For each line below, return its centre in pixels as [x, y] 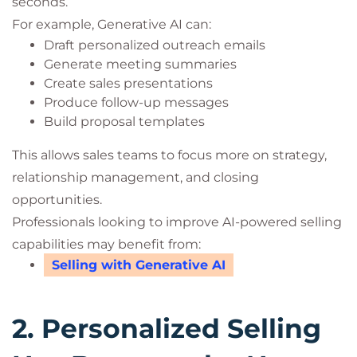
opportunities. [57, 200]
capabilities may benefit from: [106, 244]
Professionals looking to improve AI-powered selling [177, 222]
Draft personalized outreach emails [155, 45]
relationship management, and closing [135, 177]
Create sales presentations [128, 83]
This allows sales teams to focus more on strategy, [169, 155]
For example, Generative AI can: [112, 24]
